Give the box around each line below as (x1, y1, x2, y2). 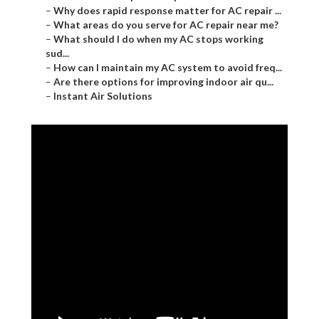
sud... (46, 47, 69, 60)
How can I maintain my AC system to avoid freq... (53, 61, 282, 74)
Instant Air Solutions (53, 90, 152, 103)
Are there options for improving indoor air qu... (53, 75, 273, 88)
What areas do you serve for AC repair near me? (53, 19, 278, 31)
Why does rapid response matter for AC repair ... (53, 4, 281, 17)
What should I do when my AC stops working (53, 33, 263, 46)
